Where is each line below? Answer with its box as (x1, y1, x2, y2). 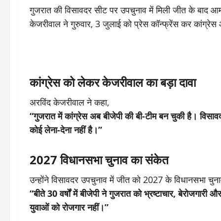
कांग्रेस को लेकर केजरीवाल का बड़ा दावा (30, 74, 196, 90)
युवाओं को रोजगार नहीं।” (30, 201, 109, 213)
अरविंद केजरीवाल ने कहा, (30, 96, 109, 108)
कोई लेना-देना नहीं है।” (30, 124, 102, 136)
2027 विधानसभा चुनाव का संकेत (30, 151, 169, 168)
